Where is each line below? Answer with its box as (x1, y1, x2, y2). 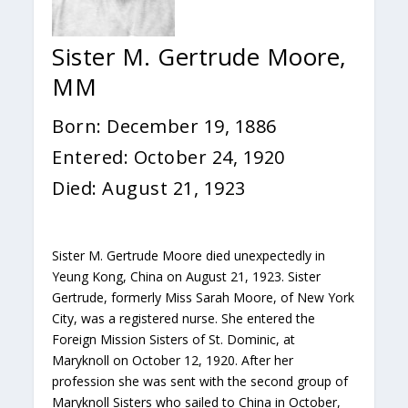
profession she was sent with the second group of (52, 372, 349, 390)
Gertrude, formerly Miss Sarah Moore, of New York (52, 289, 355, 306)
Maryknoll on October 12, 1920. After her (52, 352, 294, 369)
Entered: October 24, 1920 (52, 145, 285, 169)
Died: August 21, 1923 (52, 176, 246, 200)
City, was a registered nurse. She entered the (52, 310, 316, 327)
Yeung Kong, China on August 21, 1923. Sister (52, 268, 321, 285)
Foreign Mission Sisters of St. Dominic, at (52, 331, 296, 348)
